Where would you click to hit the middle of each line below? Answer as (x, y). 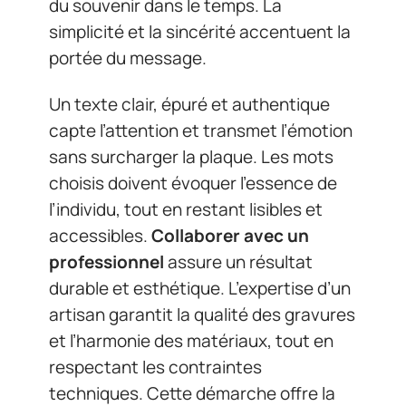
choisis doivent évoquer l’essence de (193, 184)
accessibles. (100, 236)
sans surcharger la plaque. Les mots (191, 157)
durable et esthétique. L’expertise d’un (200, 289)
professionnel (106, 262)
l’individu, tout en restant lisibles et (186, 210)
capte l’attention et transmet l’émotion (201, 131)
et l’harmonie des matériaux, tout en (191, 341)
